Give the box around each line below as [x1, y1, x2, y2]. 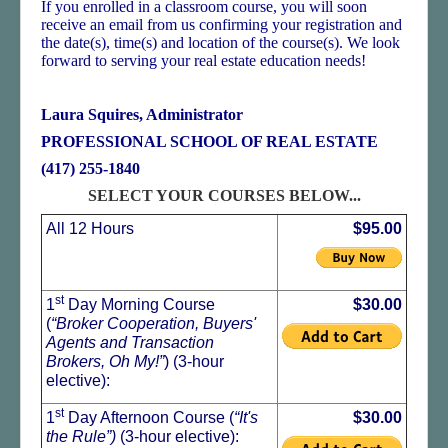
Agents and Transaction [46, 334, 214, 351]
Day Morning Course [64, 296, 215, 313]
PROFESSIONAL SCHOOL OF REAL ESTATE [41, 133, 378, 150]
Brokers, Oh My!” [46, 353, 164, 370]
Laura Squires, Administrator [41, 106, 243, 123]
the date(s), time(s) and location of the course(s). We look [41, 34, 400, 51]
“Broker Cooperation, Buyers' [51, 315, 256, 332]
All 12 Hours [46, 220, 134, 237]
